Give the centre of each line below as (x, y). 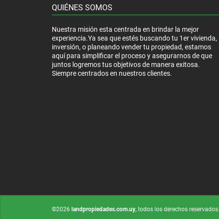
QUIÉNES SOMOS (82, 7)
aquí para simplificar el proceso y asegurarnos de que (132, 55)
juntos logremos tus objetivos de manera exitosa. (126, 64)
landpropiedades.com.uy (103, 209)
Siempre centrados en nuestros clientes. (112, 73)
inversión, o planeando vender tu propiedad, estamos (131, 47)
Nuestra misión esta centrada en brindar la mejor (125, 29)
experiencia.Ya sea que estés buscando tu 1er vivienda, (134, 38)
